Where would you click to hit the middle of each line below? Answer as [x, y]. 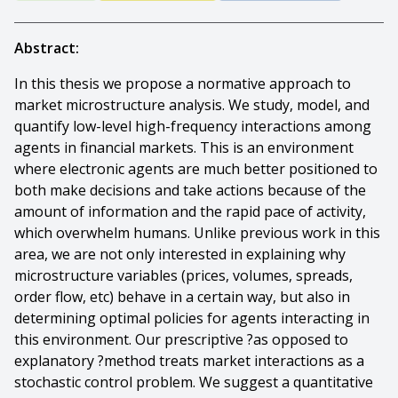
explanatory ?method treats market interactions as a [189, 361]
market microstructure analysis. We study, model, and [192, 105]
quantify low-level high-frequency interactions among [193, 126]
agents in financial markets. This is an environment [184, 147]
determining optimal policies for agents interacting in [192, 318]
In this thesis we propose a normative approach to [183, 84]
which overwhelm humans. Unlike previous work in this [197, 233]
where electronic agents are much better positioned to [196, 169]
